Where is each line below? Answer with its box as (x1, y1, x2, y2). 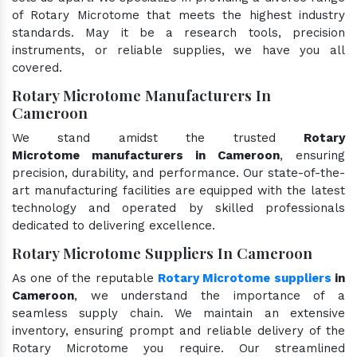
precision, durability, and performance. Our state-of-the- (12, 165, 345, 180)
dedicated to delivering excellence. (12, 218, 215, 233)
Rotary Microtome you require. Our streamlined (12, 340, 345, 355)
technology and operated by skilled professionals (12, 200, 345, 215)
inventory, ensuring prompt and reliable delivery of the (12, 323, 345, 338)
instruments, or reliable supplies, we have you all (12, 42, 345, 57)
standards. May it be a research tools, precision (12, 25, 345, 40)
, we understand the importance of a (74, 288, 345, 303)
